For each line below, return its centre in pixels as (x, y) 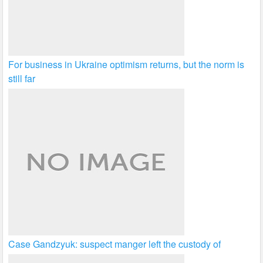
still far (22, 79)
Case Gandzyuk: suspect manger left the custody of (115, 244)
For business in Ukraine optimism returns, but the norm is (127, 65)
